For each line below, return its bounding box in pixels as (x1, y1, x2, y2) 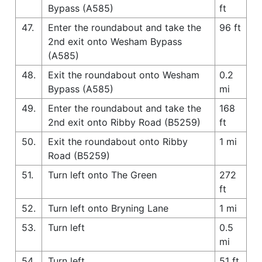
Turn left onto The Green (48, 168, 157, 181)
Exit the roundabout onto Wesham (48, 68, 199, 81)
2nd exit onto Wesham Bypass (48, 35, 182, 47)
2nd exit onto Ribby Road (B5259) (48, 116, 201, 128)
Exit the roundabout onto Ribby (48, 135, 188, 147)
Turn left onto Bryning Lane (48, 202, 168, 214)
